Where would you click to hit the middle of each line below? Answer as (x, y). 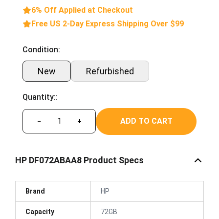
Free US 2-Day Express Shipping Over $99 (108, 23)
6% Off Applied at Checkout (82, 10)
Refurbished (110, 71)
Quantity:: (40, 97)
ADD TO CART (146, 121)
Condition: (41, 49)
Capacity (40, 211)
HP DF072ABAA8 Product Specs (79, 160)
